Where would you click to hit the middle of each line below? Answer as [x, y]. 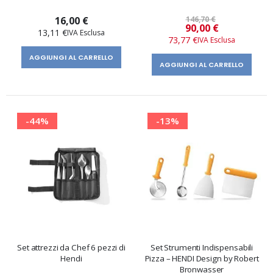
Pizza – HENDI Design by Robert [202, 259]
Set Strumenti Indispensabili [202, 248]
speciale [215, 34]
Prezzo [214, 26]
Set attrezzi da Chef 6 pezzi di [71, 248]
